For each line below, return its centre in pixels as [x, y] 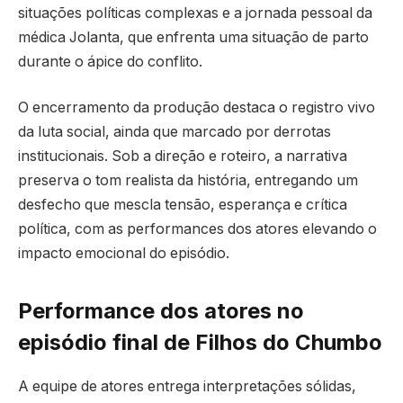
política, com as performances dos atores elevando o [197, 229]
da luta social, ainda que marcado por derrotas [175, 132]
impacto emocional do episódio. [124, 254]
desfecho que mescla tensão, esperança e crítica [183, 205]
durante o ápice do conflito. [110, 61]
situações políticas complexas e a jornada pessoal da [195, 13]
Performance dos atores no [161, 310]
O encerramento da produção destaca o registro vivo [197, 108]
